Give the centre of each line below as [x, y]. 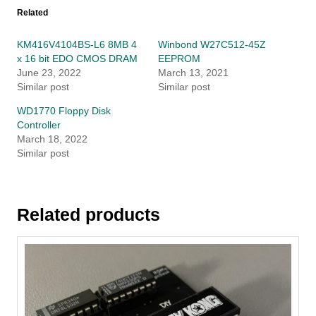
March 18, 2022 [52, 139]
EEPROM [179, 58]
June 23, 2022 [49, 72]
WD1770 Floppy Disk [64, 110]
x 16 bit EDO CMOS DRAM [77, 58]
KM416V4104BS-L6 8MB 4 [77, 44]
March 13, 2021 [193, 72]
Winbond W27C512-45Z [212, 44]
